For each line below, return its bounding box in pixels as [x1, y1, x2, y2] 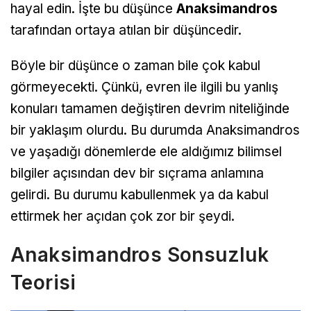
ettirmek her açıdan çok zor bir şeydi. [10, 208, 235, 224]
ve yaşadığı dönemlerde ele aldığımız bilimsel [10, 143, 282, 160]
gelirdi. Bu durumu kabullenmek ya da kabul [10, 186, 269, 203]
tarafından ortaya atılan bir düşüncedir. [10, 22, 242, 38]
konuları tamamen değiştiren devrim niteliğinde [10, 100, 289, 117]
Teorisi [10, 270, 76, 294]
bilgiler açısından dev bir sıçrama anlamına [10, 165, 264, 181]
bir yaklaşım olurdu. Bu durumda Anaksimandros [10, 121, 300, 138]
